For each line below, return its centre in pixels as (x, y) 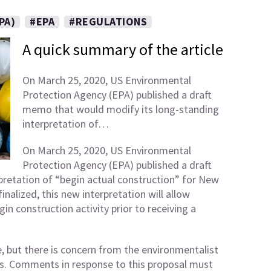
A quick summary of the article (122, 49)
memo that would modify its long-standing (120, 109)
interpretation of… (65, 124)
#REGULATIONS (108, 21)
